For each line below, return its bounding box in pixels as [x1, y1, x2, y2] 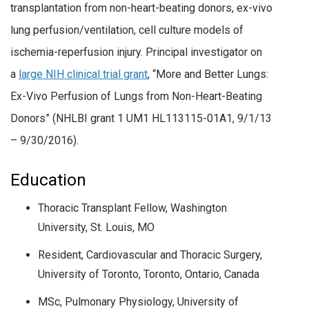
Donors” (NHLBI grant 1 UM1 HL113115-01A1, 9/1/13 [10, 111, 272, 125]
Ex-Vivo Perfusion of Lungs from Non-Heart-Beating [10, 89, 262, 103]
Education [10, 170, 86, 190]
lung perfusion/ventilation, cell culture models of [10, 23, 243, 37]
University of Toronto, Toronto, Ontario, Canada [38, 267, 259, 281]
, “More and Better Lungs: [148, 67, 268, 81]
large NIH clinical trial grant [19, 67, 148, 81]
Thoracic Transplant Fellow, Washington [38, 201, 227, 215]
